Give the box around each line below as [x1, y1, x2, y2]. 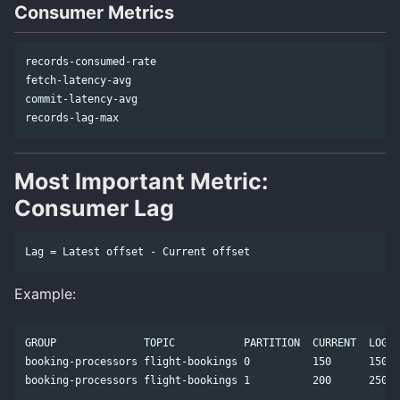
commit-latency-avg [25, 92, 137, 105]
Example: [14, 285, 76, 304]
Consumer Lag [14, 194, 174, 221]
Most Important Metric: [14, 167, 268, 195]
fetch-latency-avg [25, 73, 131, 87]
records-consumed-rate [25, 54, 156, 68]
